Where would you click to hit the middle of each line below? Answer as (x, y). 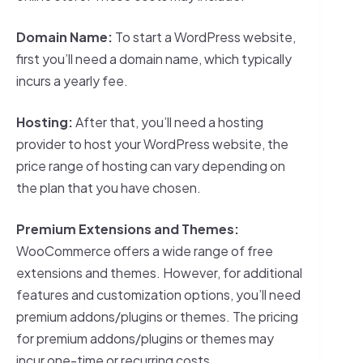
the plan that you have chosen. (109, 187)
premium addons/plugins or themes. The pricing (157, 316)
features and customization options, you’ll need (158, 294)
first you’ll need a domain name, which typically (154, 58)
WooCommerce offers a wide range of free (145, 250)
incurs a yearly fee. (72, 80)
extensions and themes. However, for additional (159, 272)
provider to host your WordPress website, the (152, 143)
